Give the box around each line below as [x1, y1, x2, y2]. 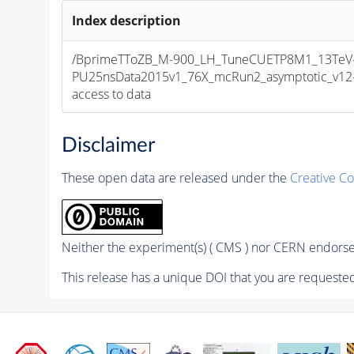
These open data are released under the [61, 169, 290, 187]
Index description [72, 11, 182, 29]
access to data [72, 85, 152, 103]
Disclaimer [61, 135, 155, 156]
